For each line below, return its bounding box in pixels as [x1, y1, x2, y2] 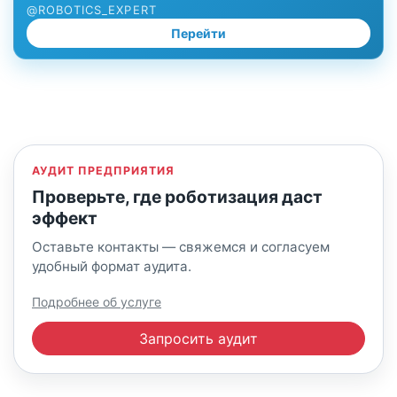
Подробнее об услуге [32, 294, 161, 310]
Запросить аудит [139, 330, 258, 348]
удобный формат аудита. [32, 258, 191, 276]
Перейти [171, 26, 226, 42]
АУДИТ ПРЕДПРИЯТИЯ [32, 164, 175, 178]
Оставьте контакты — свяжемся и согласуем [32, 238, 330, 256]
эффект [32, 207, 97, 230]
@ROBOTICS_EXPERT [27, 3, 157, 18]
